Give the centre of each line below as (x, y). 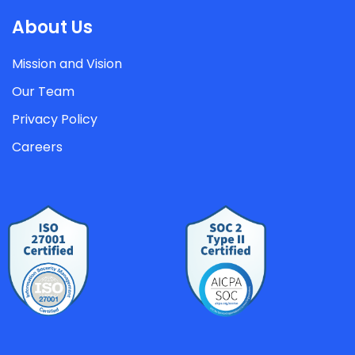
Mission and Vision (67, 64)
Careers (37, 147)
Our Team (43, 92)
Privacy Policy (55, 119)
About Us (52, 27)
